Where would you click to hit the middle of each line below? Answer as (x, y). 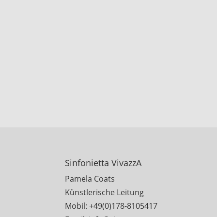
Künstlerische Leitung (105, 193)
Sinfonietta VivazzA (103, 163)
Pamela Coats (90, 179)
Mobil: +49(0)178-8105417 (111, 206)
